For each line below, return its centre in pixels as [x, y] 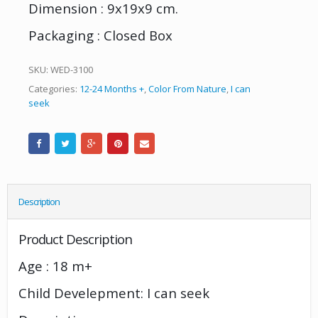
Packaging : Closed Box [100, 35]
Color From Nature [187, 88]
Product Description [75, 239]
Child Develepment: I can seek [114, 293]
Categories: [54, 88]
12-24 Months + [112, 88]
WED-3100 [72, 70]
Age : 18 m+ [55, 266]
